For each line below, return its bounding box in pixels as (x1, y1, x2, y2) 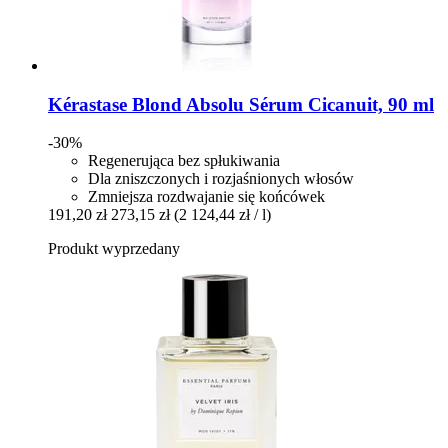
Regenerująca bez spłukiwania (88, 152, 280, 170)
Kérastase (48, 93, 127, 115)
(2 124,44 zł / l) (174, 206, 271, 224)
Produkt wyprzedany (48, 240, 180, 258)
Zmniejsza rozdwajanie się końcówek (88, 188, 325, 206)
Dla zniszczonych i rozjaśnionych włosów (88, 170, 354, 188)
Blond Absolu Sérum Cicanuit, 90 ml (127, 93, 434, 115)
